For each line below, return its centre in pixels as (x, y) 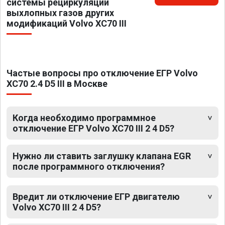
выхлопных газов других (60, 13)
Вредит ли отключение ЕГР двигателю (96, 197)
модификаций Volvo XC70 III (67, 24)
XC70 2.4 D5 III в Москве (57, 84)
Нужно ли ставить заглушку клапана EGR (102, 156)
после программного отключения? (89, 167)
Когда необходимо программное (84, 118)
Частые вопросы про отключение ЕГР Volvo (102, 73)
